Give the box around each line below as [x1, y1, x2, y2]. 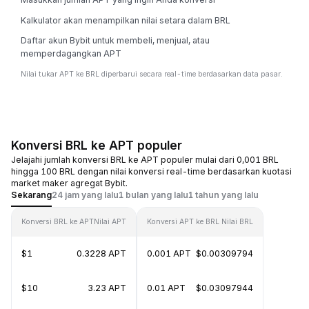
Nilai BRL [221, 217, 253, 226]
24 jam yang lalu [52, 190, 119, 200]
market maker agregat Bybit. [11, 178, 128, 188]
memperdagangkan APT [21, 48, 121, 59]
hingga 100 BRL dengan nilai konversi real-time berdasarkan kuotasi [11, 166, 292, 177]
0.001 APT [147, 248, 191, 259]
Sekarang [11, 190, 52, 200]
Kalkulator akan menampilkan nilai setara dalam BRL [21, 14, 230, 26]
